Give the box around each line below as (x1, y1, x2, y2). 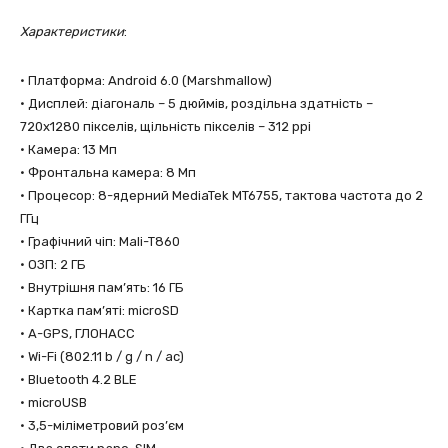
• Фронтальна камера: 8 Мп (20, 165, 196, 180)
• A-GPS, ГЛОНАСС (20, 326, 135, 341)
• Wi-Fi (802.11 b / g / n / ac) (20, 349, 184, 364)
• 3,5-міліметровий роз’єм (20, 418, 184, 433)
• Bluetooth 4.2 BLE (20, 372, 137, 387)
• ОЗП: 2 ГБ (20, 257, 86, 272)
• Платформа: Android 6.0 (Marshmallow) (20, 73, 272, 88)
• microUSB (20, 395, 87, 410)
